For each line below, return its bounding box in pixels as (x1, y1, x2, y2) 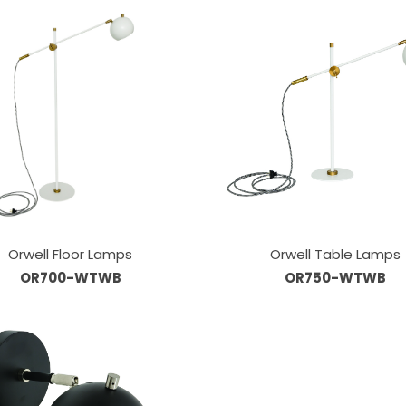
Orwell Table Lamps (270, 245, 401, 264)
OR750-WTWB (285, 268, 387, 287)
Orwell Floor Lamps (8, 245, 133, 264)
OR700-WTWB (19, 268, 121, 287)
